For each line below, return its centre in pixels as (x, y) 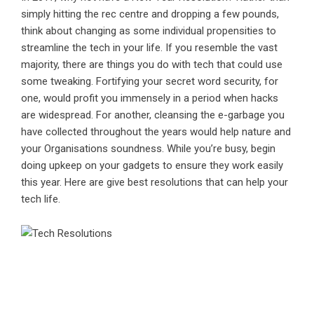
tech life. (41, 199)
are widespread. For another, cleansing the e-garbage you (153, 115)
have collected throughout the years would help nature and (156, 132)
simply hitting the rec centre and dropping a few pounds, (150, 14)
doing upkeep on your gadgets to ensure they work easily (152, 165)
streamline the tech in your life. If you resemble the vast (149, 48)
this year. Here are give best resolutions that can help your (155, 182)
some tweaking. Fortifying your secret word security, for (150, 81)
